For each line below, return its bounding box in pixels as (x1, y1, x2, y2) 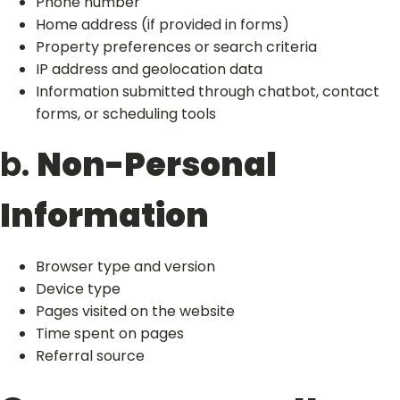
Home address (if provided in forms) (36, 14, 289, 35)
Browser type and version (36, 256, 215, 277)
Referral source (36, 346, 145, 366)
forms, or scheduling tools (36, 104, 216, 124)
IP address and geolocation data (36, 59, 262, 79)
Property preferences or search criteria (36, 37, 317, 57)
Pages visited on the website (36, 301, 235, 321)
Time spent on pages (36, 323, 184, 344)
